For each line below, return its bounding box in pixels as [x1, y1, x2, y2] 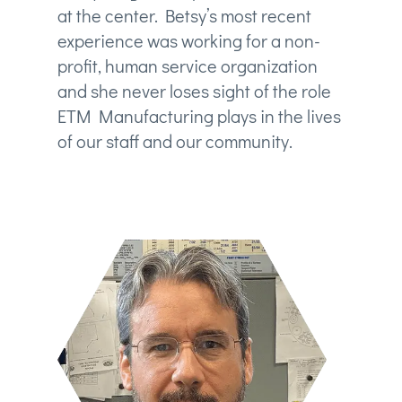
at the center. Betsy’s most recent [57, 3, 311, 27]
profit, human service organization [57, 53, 318, 77]
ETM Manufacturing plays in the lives [57, 103, 341, 127]
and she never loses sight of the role [57, 78, 331, 102]
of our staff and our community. [57, 128, 293, 153]
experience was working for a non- [57, 28, 320, 52]
